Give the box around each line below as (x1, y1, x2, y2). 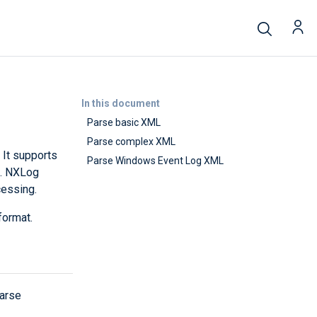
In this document (81, 98, 160, 109)
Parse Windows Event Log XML (87, 155, 224, 166)
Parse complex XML (87, 136, 175, 147)
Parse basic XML (87, 117, 161, 128)
